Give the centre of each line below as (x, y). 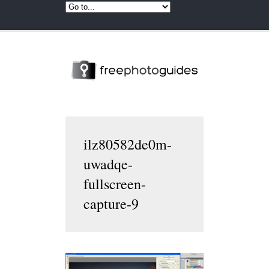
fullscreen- (115, 183)
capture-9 (111, 203)
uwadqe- (108, 164)
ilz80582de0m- (128, 144)
